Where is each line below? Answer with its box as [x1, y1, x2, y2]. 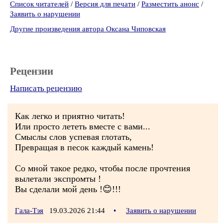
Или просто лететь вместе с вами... [15, 121, 150, 131]
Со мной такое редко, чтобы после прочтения [15, 163, 190, 173]
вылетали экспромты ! [15, 174, 101, 184]
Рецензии [10, 65, 53, 77]
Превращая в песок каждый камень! [15, 142, 154, 152]
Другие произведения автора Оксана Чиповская [10, 25, 166, 33]
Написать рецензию [10, 84, 82, 93]
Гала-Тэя [15, 207, 43, 215]
